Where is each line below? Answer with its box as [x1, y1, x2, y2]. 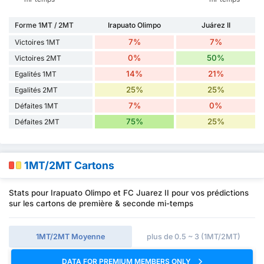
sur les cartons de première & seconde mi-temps [9, 198, 193, 208]
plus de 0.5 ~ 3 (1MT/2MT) [147, 232, 240, 241]
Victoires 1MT [15, 37, 60, 47]
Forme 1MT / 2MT [15, 20, 74, 29]
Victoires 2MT [15, 53, 61, 62]
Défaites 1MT [15, 101, 58, 110]
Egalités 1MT [15, 69, 57, 78]
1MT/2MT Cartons [24, 159, 114, 171]
